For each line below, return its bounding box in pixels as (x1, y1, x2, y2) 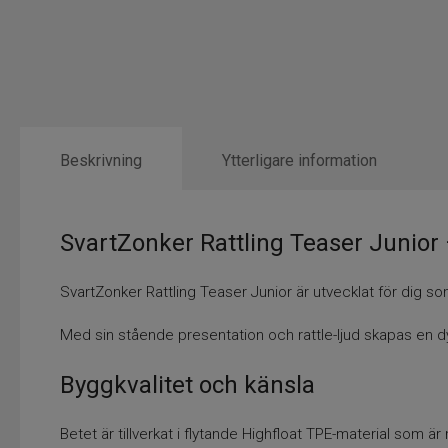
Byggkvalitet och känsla (60, 371, 315, 400)
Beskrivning (60, 151, 142, 171)
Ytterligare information (222, 151, 377, 171)
